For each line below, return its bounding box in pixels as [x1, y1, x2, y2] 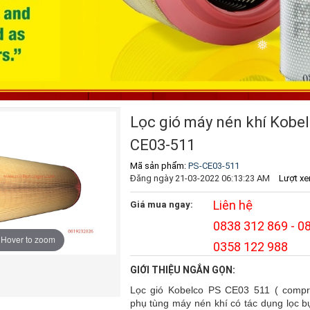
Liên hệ [212, 197, 253, 212]
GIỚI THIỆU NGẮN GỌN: [129, 264, 235, 275]
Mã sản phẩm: [129, 160, 186, 171]
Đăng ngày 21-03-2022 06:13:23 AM [129, 172, 270, 183]
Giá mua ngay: [129, 199, 193, 210]
